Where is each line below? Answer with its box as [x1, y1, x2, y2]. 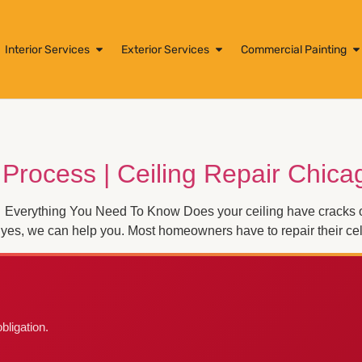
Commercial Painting [241, 42, 347, 57]
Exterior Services [121, 42, 209, 57]
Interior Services [5, 42, 90, 57]
